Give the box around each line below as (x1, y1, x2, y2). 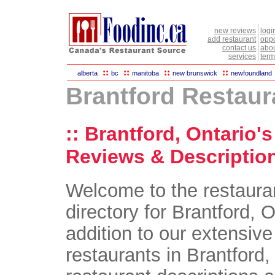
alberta (77, 69, 98, 77)
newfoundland (231, 69, 272, 77)
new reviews (214, 26, 256, 35)
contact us (222, 44, 256, 52)
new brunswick (172, 69, 217, 77)
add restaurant (207, 35, 256, 44)
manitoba (132, 69, 159, 77)
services (228, 52, 256, 61)
